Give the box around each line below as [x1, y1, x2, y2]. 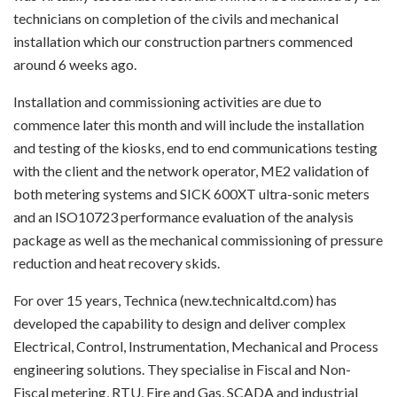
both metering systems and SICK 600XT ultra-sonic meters [13, 185, 370, 202]
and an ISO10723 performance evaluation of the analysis [13, 208, 354, 225]
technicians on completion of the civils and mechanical [13, 10, 339, 27]
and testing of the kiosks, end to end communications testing [13, 139, 378, 156]
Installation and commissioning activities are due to [13, 93, 322, 110]
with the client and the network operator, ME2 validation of [13, 162, 370, 179]
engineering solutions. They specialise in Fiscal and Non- [13, 361, 351, 378]
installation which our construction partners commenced [13, 33, 353, 50]
